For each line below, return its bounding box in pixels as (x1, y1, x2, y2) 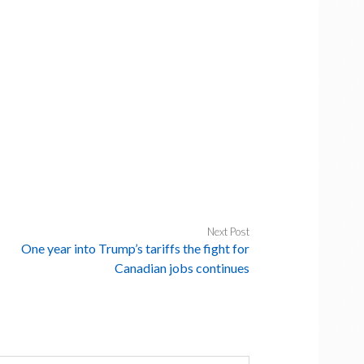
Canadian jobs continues (115, 260, 250, 275)
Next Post (207, 225, 250, 238)
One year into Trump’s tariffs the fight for (21, 240, 250, 256)
